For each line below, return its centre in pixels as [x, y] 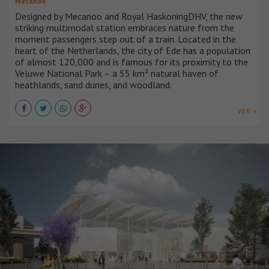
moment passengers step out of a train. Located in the [125, 39]
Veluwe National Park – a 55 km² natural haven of [117, 73]
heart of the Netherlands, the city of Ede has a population [133, 50]
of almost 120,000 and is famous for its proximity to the [131, 62]
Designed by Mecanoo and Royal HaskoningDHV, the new [129, 16]
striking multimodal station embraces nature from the [125, 27]
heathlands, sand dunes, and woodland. [93, 84]
